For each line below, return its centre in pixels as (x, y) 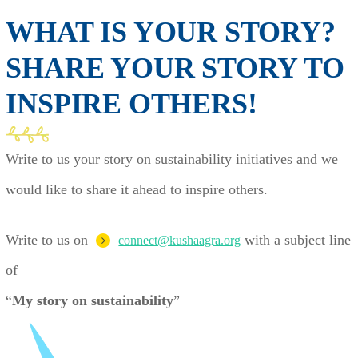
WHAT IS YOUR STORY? (171, 32)
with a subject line (296, 239)
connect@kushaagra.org (180, 240)
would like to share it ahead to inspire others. (137, 189)
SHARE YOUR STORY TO (175, 68)
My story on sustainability (93, 300)
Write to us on (51, 239)
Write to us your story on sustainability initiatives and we (172, 159)
